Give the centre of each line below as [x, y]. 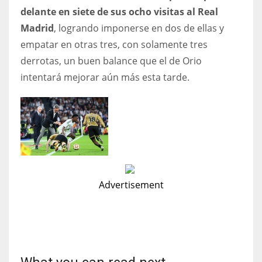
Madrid [37, 28]
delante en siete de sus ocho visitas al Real [119, 11]
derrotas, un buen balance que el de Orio [111, 61]
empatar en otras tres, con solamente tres [114, 44]
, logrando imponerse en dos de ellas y [139, 28]
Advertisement [131, 185]
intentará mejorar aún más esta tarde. [105, 77]
